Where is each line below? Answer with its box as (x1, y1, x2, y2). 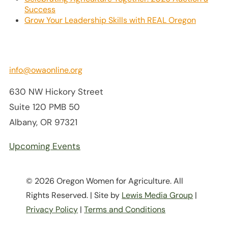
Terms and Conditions (84, 204, 166, 215)
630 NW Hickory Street (9, 86, 103, 98)
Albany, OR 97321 (9, 117, 77, 128)
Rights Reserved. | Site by (26, 190, 122, 201)
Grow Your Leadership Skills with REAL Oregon (24, 15, 196, 26)
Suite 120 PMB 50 (9, 101, 80, 113)
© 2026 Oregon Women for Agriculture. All (26, 176, 184, 187)
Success (24, 4, 55, 15)
